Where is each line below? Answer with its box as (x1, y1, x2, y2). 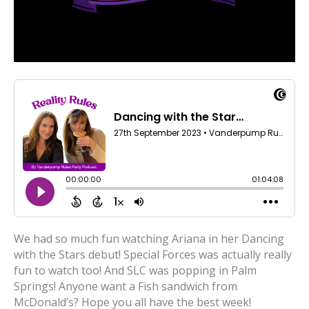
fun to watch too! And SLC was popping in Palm (14, 263, 257, 278)
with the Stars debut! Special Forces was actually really (14, 247, 292, 262)
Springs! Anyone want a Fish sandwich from (14, 279, 237, 294)
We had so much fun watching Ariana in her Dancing (14, 231, 284, 246)
